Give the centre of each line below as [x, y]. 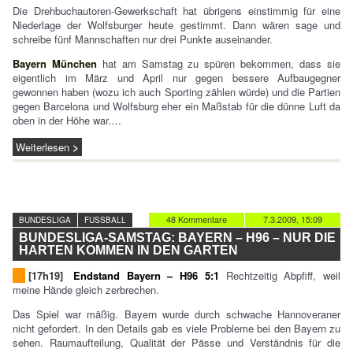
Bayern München [55, 63]
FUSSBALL [105, 220]
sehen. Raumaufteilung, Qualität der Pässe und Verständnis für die [176, 342]
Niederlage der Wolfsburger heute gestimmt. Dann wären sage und [176, 25]
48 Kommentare [197, 219]
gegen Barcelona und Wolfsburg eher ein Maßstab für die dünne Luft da [176, 106]
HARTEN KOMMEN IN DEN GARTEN [128, 250]
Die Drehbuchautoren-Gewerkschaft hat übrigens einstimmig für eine [176, 11]
